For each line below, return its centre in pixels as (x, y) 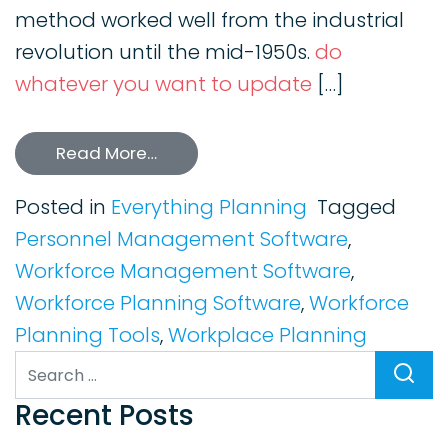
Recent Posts (104, 416)
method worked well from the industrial (209, 20)
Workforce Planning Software (158, 303)
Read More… (106, 153)
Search (48, 366)
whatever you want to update (163, 84)
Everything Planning (209, 207)
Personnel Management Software (181, 239)
